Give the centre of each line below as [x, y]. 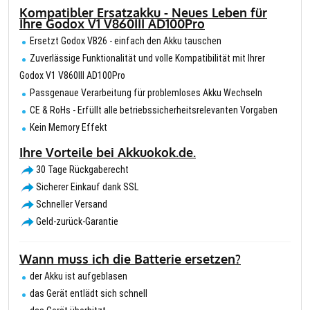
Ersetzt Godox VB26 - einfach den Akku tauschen [126, 41]
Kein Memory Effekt [69, 128]
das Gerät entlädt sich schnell [89, 294]
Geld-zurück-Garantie [77, 222]
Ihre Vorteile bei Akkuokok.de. [108, 153]
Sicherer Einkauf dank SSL [87, 187]
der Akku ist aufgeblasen [79, 276]
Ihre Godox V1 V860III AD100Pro [112, 24]
